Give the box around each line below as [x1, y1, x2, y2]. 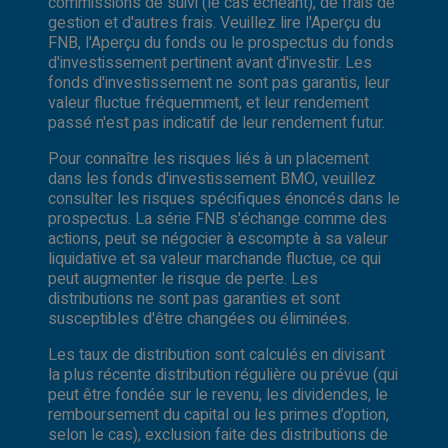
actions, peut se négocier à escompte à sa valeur [48, 226, 388, 251]
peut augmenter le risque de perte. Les [48, 266, 318, 291]
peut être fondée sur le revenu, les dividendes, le [48, 382, 388, 407]
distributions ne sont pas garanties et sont [48, 286, 340, 311]
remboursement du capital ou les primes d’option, [48, 402, 389, 427]
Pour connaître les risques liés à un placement [48, 146, 369, 171]
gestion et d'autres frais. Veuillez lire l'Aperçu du [48, 10, 381, 35]
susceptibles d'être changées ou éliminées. [48, 306, 350, 331]
